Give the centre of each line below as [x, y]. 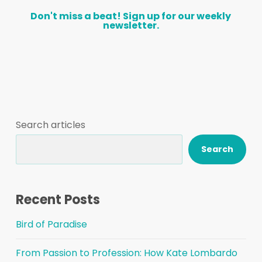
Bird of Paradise [51, 225]
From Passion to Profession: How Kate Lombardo [126, 253]
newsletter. [131, 26]
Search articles [50, 125]
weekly [214, 16]
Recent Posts [58, 200]
